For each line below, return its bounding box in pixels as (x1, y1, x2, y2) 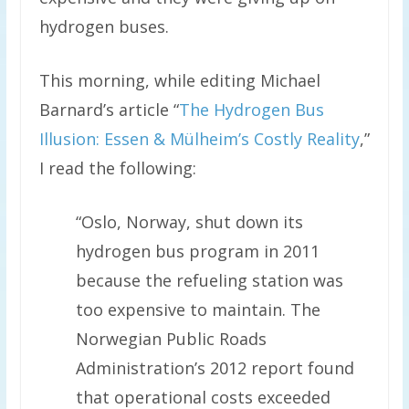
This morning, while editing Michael (38, 68, 320, 91)
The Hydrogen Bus (178, 98, 324, 121)
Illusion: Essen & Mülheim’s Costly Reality (38, 127, 360, 150)
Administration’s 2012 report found (75, 356, 354, 379)
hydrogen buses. (38, 15, 169, 37)
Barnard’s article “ (38, 98, 179, 121)
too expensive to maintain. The (75, 298, 320, 320)
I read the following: (38, 156, 196, 179)
